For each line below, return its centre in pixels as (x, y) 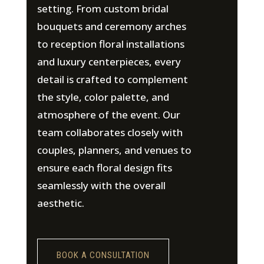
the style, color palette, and (103, 97)
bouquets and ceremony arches (111, 26)
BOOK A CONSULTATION (103, 255)
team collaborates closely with (110, 132)
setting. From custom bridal (103, 8)
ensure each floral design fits (104, 167)
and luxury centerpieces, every (109, 61)
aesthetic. (60, 203)
